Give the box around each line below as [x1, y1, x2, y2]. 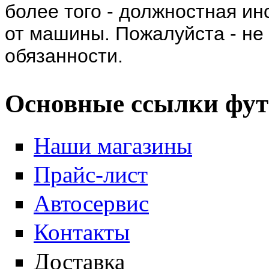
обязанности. [5, 44, 123, 67]
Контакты [34, 219, 130, 246]
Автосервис [34, 190, 149, 217]
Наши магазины [34, 132, 192, 159]
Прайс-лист [34, 162, 148, 188]
